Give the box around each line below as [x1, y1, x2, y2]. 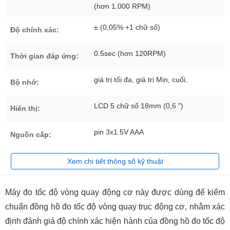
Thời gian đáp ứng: [10, 52, 79, 61]
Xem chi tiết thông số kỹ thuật [67, 157, 163, 166]
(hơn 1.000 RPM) [94, 2, 150, 11]
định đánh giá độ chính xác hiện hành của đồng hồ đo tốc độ [5, 217, 225, 226]
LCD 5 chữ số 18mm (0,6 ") [94, 102, 183, 110]
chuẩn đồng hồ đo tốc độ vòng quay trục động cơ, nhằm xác [5, 202, 225, 212]
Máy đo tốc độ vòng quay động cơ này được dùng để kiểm [5, 188, 225, 197]
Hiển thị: [10, 104, 40, 113]
